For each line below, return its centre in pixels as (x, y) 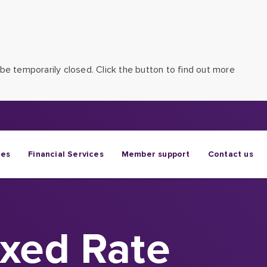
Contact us (230, 154)
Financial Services (66, 154)
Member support (156, 154)
